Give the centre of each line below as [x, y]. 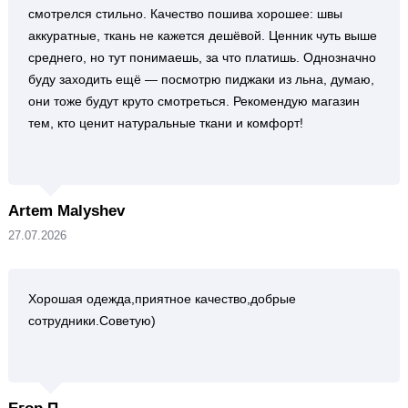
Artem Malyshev [66, 211]
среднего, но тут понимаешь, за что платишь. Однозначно [202, 57]
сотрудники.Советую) [92, 321]
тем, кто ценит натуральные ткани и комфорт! [165, 123]
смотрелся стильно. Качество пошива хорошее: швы [185, 14]
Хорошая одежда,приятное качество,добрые [162, 299]
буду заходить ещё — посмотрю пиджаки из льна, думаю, [201, 79]
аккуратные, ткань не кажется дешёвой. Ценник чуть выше [202, 36]
